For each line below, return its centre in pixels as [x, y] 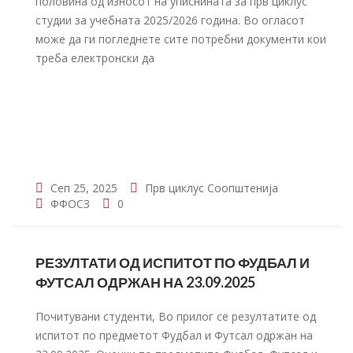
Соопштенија [243, 188]
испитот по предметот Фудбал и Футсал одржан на [174, 335]
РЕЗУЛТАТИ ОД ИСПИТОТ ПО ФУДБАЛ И [173, 262]
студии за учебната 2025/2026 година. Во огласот [170, 20]
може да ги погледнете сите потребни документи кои [181, 39]
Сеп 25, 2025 [82, 188]
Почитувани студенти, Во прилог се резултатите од [176, 316]
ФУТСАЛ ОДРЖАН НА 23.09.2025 [145, 282]
